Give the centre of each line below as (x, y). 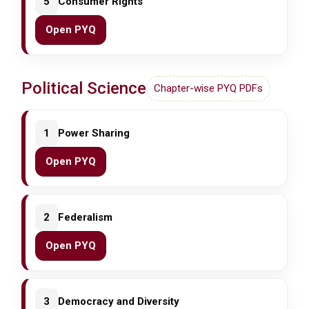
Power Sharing (94, 133)
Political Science (84, 89)
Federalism (86, 218)
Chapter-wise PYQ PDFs (209, 89)
